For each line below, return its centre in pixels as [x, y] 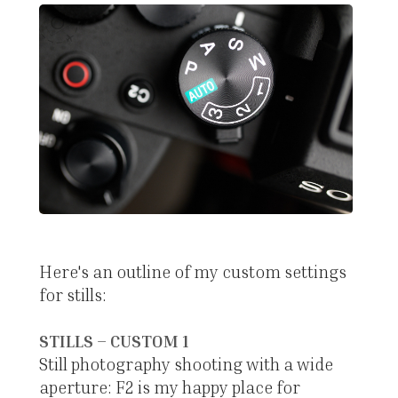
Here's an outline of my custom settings [192, 271]
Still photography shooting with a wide [186, 363]
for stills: [72, 294]
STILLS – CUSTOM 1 [113, 340]
